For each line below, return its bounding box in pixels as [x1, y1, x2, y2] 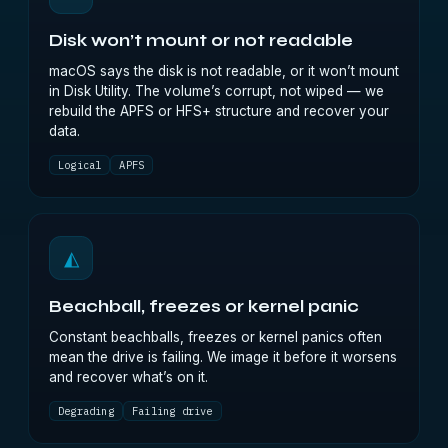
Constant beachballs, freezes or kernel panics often [49, 329, 382, 345]
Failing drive [131, 404, 213, 418]
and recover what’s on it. [49, 369, 208, 385]
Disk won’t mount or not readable [49, 31, 353, 51]
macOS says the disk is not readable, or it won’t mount [49, 63, 399, 79]
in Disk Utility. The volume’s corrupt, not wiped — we [49, 83, 384, 99]
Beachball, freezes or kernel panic [49, 297, 359, 317]
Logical [58, 158, 102, 172]
